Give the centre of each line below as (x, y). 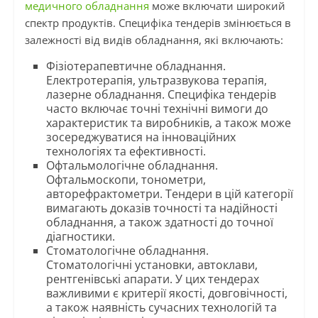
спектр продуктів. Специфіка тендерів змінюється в (158, 23)
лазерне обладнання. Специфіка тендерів (161, 95)
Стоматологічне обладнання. (127, 251)
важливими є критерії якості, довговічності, (166, 294)
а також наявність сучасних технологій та (161, 308)
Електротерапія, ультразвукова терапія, (156, 81)
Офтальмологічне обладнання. (132, 166)
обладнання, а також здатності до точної (159, 223)
